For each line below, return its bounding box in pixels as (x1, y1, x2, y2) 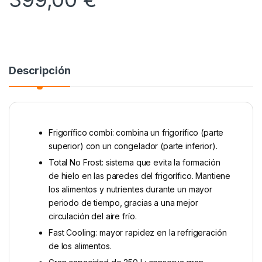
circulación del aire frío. (49, 211, 137, 222)
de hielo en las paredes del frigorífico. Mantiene (49, 171, 231, 181)
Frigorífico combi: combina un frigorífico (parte (49, 127, 224, 138)
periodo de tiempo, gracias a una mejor (49, 198, 198, 208)
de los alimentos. (49, 241, 112, 251)
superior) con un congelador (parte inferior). (49, 141, 218, 151)
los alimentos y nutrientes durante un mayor (49, 184, 212, 195)
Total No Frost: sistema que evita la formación (49, 157, 220, 168)
